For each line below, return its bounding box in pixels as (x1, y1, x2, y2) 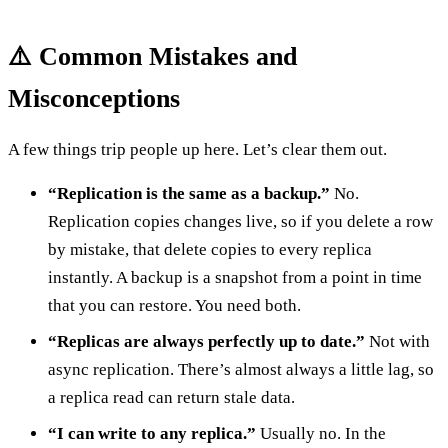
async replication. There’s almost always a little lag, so (48, 359, 434, 379)
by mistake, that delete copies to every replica (48, 239, 372, 259)
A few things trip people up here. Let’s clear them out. (8, 139, 387, 159)
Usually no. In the (256, 423, 386, 443)
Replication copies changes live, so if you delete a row (48, 211, 433, 231)
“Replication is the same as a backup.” (48, 183, 330, 203)
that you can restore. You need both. (48, 295, 301, 315)
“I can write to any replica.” (48, 423, 256, 443)
